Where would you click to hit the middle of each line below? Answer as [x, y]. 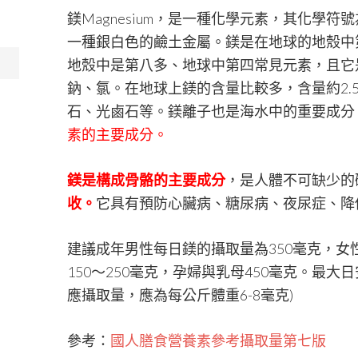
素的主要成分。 [117, 134]
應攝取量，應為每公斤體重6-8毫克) [180, 295]
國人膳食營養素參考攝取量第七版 [218, 340]
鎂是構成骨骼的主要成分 [146, 180]
